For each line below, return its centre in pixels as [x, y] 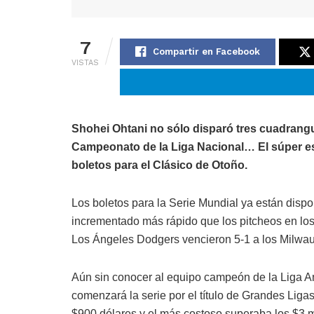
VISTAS [85, 63]
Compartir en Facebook [206, 52]
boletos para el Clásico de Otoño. [159, 165]
